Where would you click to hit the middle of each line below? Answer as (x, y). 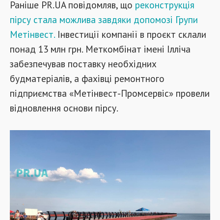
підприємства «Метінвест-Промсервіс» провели (110, 93)
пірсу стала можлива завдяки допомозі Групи (104, 19)
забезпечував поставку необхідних (83, 64)
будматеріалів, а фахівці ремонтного (87, 78)
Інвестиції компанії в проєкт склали (131, 34)
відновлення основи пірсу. (64, 108)
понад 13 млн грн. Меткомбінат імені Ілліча (100, 49)
